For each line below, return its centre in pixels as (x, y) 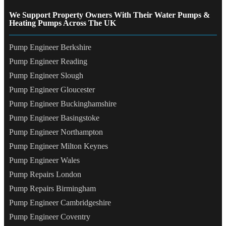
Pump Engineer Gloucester (52, 90)
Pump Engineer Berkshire (50, 47)
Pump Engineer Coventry (50, 217)
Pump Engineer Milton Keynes (59, 146)
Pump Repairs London (45, 175)
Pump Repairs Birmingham (52, 189)
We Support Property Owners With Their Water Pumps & (109, 15)
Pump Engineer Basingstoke (54, 118)
